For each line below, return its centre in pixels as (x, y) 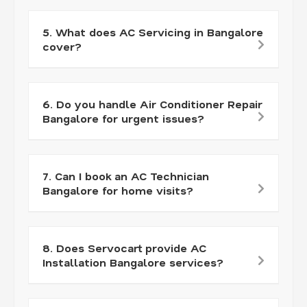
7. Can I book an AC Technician (126, 175)
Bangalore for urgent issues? (123, 118)
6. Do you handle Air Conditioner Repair (152, 103)
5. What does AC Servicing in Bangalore (153, 32)
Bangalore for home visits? (118, 190)
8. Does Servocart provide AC (124, 247)
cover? (62, 46)
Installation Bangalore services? (133, 262)
